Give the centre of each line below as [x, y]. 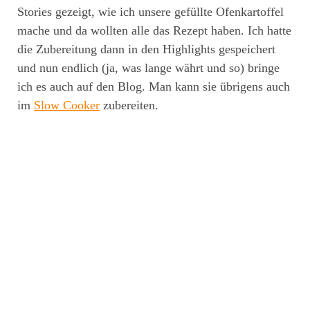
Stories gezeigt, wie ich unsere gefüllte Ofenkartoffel [151, 11]
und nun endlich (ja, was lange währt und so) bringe [148, 67]
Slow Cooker [67, 105]
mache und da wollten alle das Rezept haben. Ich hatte [154, 30]
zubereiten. [129, 105]
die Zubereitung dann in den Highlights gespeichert [146, 49]
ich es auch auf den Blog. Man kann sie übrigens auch [154, 86]
